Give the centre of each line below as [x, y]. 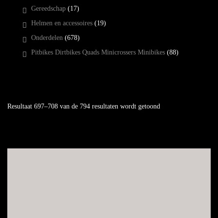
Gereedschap [48, 9]
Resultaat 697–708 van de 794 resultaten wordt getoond [84, 106]
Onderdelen [47, 38]
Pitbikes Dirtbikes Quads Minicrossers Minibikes [98, 52]
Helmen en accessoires [62, 23]
